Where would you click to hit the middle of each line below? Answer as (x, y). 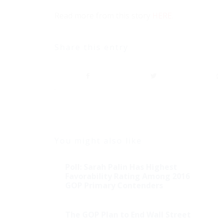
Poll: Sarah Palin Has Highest (121, 167)
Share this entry (91, 47)
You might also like (98, 141)
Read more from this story (103, 15)
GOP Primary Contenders (114, 186)
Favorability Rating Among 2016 (127, 176)
